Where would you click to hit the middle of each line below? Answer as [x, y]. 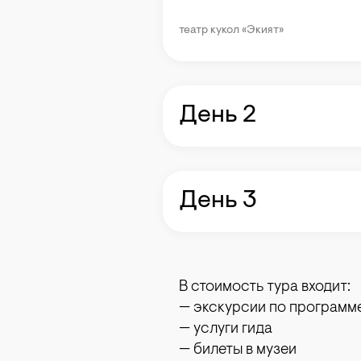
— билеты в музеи [238, 350]
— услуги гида [226, 329]
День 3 [218, 201]
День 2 [218, 116]
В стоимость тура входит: [265, 287]
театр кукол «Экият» [231, 31]
